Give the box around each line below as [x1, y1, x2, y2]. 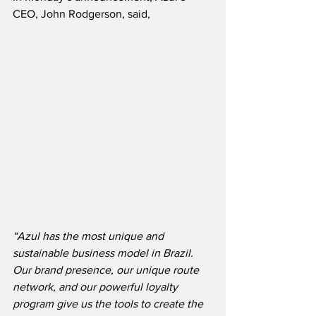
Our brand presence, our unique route [13, 264, 202, 276]
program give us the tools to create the [13, 298, 206, 310]
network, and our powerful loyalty [13, 281, 181, 293]
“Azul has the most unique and [13, 230, 166, 243]
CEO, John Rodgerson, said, [13, 8, 150, 20]
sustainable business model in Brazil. [13, 247, 199, 260]
